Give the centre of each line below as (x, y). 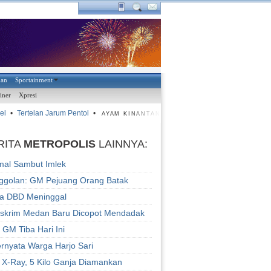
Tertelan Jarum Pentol (47, 113)
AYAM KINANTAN (126, 114)
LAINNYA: (122, 144)
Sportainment (34, 80)
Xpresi (28, 95)
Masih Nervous (191, 113)
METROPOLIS (60, 144)
